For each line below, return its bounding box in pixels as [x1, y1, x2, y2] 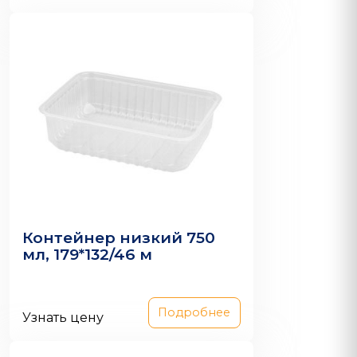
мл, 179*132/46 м [22, 245, 152, 265]
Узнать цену [22, 310, 104, 326]
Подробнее [158, 305, 231, 320]
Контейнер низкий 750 [22, 228, 215, 248]
